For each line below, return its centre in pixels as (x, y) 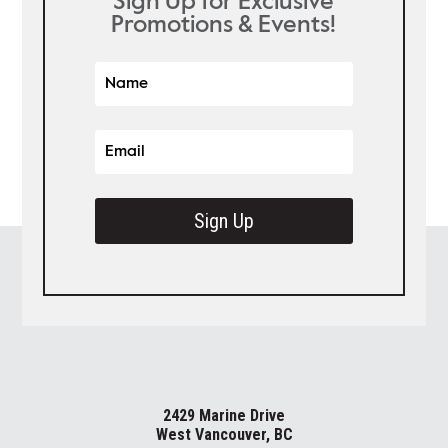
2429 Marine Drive (224, 415)
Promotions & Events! (224, 24)
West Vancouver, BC (224, 434)
